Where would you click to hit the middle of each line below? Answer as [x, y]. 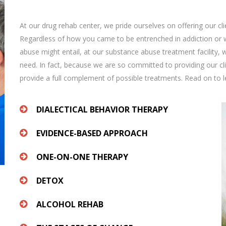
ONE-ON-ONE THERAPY [82, 157]
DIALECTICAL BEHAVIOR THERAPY [102, 109]
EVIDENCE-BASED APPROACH [92, 133]
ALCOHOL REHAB [70, 204]
